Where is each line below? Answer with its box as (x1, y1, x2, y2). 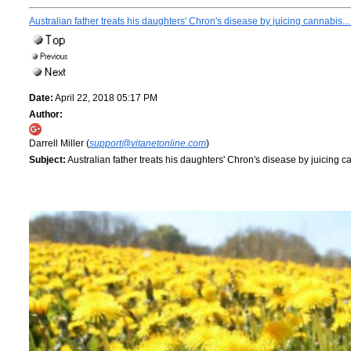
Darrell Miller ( (29, 138, 89, 150)
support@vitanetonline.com (89, 138, 206, 150)
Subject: (29, 154, 66, 166)
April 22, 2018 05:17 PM (53, 92, 157, 104)
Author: (29, 109, 63, 121)
